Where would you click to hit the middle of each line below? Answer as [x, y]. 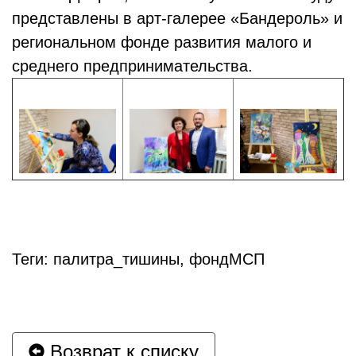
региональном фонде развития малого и [162, 42]
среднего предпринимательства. [132, 66]
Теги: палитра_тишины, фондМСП [138, 259]
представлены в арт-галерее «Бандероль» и [177, 18]
